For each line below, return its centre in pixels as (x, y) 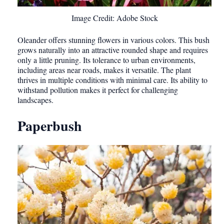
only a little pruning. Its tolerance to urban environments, (106, 60)
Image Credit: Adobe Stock (114, 18)
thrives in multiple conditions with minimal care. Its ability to (112, 80)
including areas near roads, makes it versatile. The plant (104, 70)
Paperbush (50, 126)
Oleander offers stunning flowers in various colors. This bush (113, 40)
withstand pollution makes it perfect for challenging (98, 90)
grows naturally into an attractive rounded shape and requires (113, 50)
